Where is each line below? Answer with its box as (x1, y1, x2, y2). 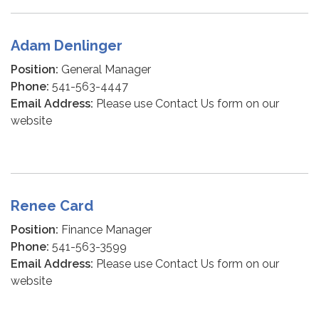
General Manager (58, 63, 151, 76)
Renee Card (11, 197, 93, 214)
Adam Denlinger (11, 37, 122, 54)
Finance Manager (58, 223, 152, 236)
